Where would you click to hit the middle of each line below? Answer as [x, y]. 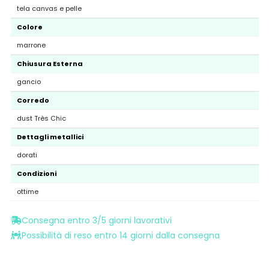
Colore [29, 27]
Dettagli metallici [50, 137]
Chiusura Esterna [50, 64]
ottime [27, 192]
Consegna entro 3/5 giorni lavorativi [96, 221]
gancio [29, 82]
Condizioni [36, 174]
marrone [31, 45]
